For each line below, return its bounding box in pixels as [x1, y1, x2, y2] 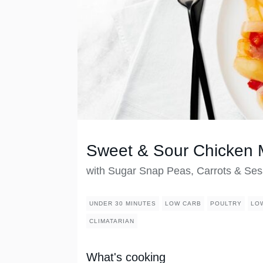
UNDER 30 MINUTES [89, 200, 156, 207]
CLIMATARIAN [89, 218, 134, 225]
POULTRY [210, 200, 242, 207]
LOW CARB [165, 200, 201, 207]
